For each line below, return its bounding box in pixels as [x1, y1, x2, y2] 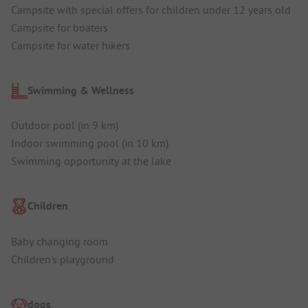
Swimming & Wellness [27, 82, 134, 98]
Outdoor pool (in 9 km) [11, 118, 118, 133]
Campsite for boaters [11, 20, 108, 34]
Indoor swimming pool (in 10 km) [11, 136, 168, 151]
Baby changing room [11, 234, 108, 248]
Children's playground [11, 252, 114, 266]
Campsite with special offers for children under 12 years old [11, 2, 291, 16]
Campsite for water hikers [11, 38, 130, 52]
